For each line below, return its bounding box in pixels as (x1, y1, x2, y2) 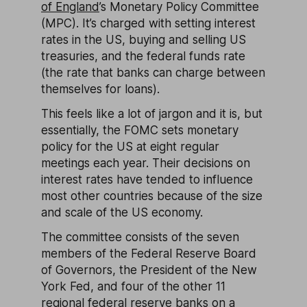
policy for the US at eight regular (41, 140, 219, 153)
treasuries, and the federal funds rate (41, 49, 245, 63)
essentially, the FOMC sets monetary (41, 123, 238, 137)
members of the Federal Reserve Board (41, 247, 256, 260)
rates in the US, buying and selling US (41, 33, 246, 47)
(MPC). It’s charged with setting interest (41, 16, 256, 30)
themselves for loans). (41, 82, 160, 96)
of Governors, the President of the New (41, 263, 257, 277)
